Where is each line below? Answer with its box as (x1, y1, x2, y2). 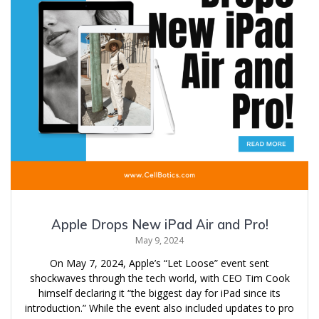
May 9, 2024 (135, 234, 184, 246)
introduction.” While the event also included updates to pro (25, 300, 294, 315)
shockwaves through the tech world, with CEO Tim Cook (29, 271, 290, 285)
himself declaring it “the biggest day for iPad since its (38, 286, 281, 300)
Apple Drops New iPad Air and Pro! (51, 216, 268, 233)
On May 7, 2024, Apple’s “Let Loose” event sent (50, 256, 269, 270)
